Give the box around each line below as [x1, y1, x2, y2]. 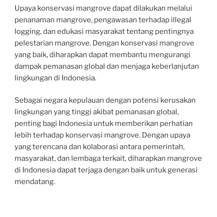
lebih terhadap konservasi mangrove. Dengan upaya [15, 131, 190, 139]
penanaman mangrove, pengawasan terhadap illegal [15, 15, 191, 24]
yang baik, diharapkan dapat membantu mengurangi [15, 50, 190, 59]
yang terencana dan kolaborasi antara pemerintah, [15, 142, 185, 151]
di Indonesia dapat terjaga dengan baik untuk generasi [15, 166, 198, 174]
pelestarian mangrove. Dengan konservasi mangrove [15, 38, 194, 47]
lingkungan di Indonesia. [15, 73, 96, 82]
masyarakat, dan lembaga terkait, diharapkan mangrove [15, 154, 202, 163]
